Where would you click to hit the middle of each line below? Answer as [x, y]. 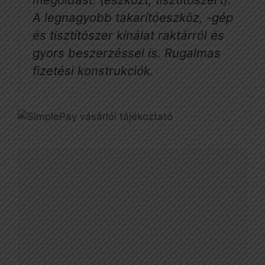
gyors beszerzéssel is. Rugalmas [127, 53]
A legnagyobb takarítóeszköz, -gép [133, 18]
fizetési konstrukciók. [93, 71]
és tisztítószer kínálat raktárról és [128, 35]
